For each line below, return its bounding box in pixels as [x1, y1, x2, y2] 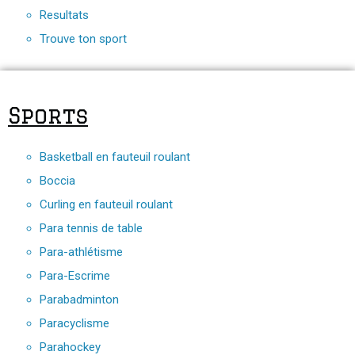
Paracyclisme [40, 315, 109, 330]
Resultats [40, 7, 89, 22]
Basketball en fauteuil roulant [40, 149, 190, 164]
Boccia [40, 173, 75, 188]
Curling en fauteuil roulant [40, 197, 173, 212]
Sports [8, 102, 88, 128]
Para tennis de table [40, 220, 143, 235]
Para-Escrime [40, 268, 110, 283]
